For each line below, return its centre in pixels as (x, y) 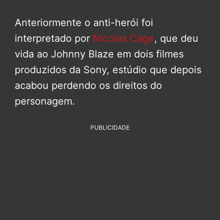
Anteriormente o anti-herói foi (84, 22)
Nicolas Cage (124, 38)
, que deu (176, 38)
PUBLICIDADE (110, 127)
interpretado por (54, 38)
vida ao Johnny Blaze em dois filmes (99, 54)
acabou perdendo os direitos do (88, 85)
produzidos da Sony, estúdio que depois (108, 69)
